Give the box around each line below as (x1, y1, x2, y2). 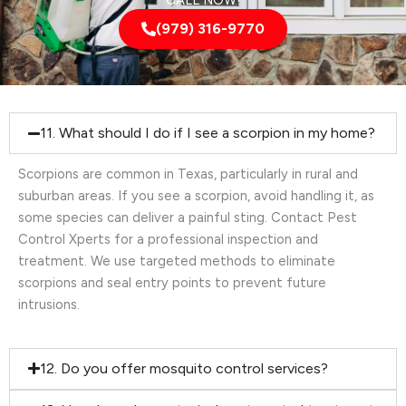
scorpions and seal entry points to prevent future (18, 275, 326, 292)
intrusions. (18, 296, 80, 314)
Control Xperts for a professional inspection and (18, 231, 318, 248)
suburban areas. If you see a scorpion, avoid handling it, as (18, 188, 374, 205)
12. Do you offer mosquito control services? (40, 359, 329, 377)
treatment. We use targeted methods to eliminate (18, 253, 335, 270)
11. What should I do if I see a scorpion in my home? (40, 124, 376, 142)
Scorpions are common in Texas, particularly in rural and (18, 166, 358, 183)
